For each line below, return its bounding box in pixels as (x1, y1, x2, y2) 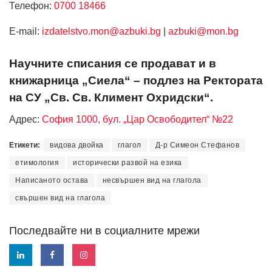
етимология (15, 158, 59, 168)
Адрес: (9, 114, 42, 125)
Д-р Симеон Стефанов (155, 141, 239, 150)
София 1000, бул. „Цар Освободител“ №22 (42, 114, 233, 125)
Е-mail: (9, 26, 42, 37)
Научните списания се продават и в (9, 56, 216, 70)
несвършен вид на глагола (102, 176, 202, 185)
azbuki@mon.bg (168, 26, 239, 37)
